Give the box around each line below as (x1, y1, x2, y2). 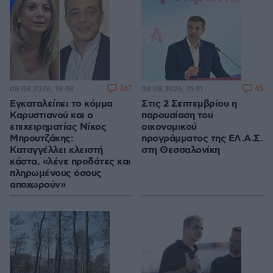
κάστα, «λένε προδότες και (10, 155, 131, 169)
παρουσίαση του (141, 109, 213, 122)
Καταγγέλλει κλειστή (10, 144, 103, 157)
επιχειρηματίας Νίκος (10, 121, 106, 134)
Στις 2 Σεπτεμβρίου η (141, 97, 236, 111)
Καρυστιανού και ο (10, 109, 93, 122)
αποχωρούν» (10, 179, 65, 192)
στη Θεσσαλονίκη (141, 144, 220, 157)
